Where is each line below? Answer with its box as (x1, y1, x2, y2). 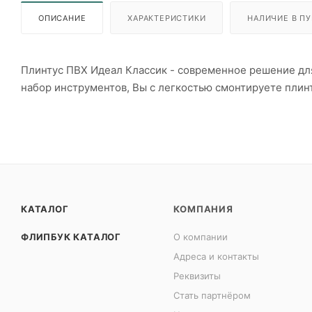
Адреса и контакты (173, 251, 260, 262)
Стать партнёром (173, 290, 251, 301)
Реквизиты (173, 270, 221, 281)
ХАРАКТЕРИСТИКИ (127, 13, 206, 23)
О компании (173, 231, 228, 242)
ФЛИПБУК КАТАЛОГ (21, 231, 121, 242)
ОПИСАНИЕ (38, 13, 86, 23)
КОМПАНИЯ (173, 203, 233, 214)
